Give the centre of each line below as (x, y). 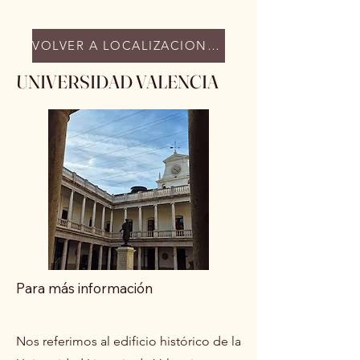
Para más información (84, 288)
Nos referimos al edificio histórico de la (129, 341)
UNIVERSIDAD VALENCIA (117, 82)
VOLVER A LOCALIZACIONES (213, 46)
